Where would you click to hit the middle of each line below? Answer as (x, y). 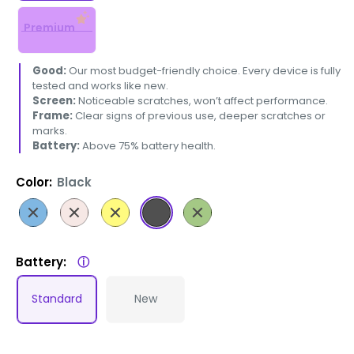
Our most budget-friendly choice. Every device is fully (205, 70)
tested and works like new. (100, 85)
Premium (49, 28)
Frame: (54, 115)
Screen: (55, 100)
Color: (36, 182)
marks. (50, 130)
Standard (57, 299)
